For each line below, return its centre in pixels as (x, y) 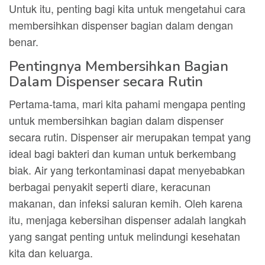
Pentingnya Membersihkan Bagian (119, 66)
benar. (24, 41)
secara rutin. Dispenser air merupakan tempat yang (130, 137)
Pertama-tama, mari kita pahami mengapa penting (127, 104)
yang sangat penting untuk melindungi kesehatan (125, 236)
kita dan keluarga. (51, 253)
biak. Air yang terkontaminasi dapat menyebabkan (127, 170)
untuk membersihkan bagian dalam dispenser (116, 120)
